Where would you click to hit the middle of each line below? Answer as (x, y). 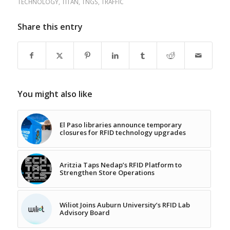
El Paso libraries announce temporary (120, 124)
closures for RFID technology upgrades (122, 132)
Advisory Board (84, 212)
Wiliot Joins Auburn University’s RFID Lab (124, 205)
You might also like (55, 94)
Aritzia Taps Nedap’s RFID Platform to (120, 165)
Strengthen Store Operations (107, 172)
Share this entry (50, 26)
